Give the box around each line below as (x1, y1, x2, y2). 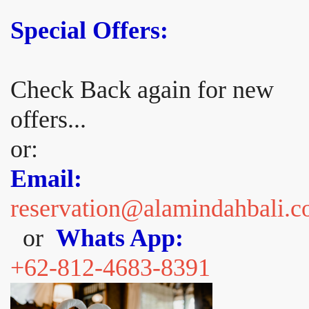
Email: (10, 165, 82, 192)
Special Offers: (10, 17, 168, 44)
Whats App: (56, 224, 183, 252)
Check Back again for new (10, 76, 274, 103)
